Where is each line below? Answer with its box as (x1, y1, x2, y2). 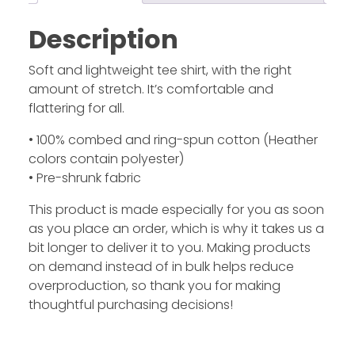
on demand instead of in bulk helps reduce (28, 258, 294, 277)
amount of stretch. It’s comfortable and (28, 80, 273, 99)
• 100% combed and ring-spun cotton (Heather (28, 131, 318, 150)
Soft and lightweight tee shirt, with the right (28, 61, 292, 80)
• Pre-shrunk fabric (28, 169, 141, 188)
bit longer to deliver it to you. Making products (28, 239, 311, 258)
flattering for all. (28, 99, 124, 118)
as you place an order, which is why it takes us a (28, 219, 324, 239)
